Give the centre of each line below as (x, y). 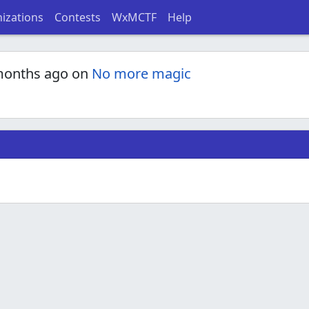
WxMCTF (134, 17)
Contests (77, 17)
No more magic (141, 73)
